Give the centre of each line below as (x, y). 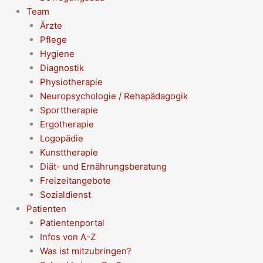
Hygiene (57, 54)
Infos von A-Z (68, 237)
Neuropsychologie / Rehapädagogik (114, 96)
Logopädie (61, 138)
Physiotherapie (71, 82)
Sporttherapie (69, 110)
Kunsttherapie (69, 152)
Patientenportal (72, 223)
